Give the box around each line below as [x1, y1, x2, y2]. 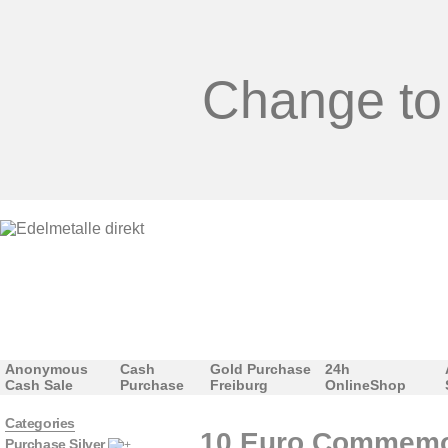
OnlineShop [325, 377, 406, 393]
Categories [5, 415, 75, 431]
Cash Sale [5, 377, 73, 393]
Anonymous [5, 361, 88, 377]
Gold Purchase [210, 361, 311, 377]
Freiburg [210, 377, 268, 393]
